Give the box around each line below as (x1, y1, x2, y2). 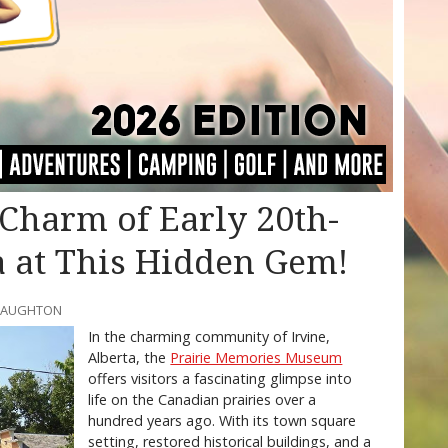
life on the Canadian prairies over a (88, 390, 317, 410)
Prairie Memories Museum (170, 348, 343, 368)
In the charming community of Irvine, (88, 327, 331, 347)
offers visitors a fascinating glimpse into (88, 369, 353, 389)
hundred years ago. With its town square (88, 411, 357, 431)
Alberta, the (88, 348, 171, 368)
